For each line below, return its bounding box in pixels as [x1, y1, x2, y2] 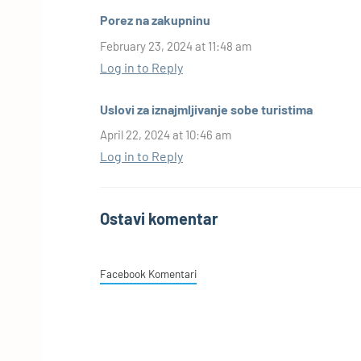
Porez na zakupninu [100, 12, 210, 28]
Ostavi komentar [100, 209, 218, 229]
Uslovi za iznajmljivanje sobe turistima [100, 101, 313, 117]
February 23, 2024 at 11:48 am [100, 38, 251, 53]
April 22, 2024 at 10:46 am [100, 127, 231, 143]
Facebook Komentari [100, 267, 197, 281]
